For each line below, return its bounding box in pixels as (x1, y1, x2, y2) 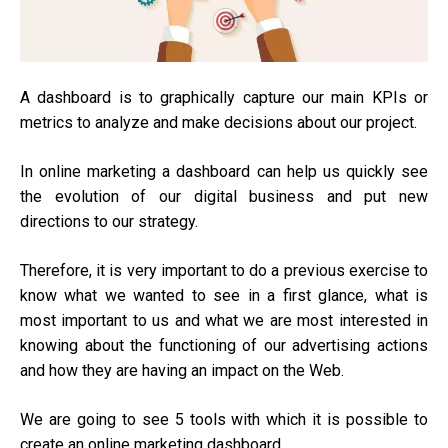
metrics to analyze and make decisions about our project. (20, 113, 417, 133)
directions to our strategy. (20, 212, 198, 232)
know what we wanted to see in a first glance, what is (20, 286, 428, 306)
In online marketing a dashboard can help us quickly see (20, 162, 428, 182)
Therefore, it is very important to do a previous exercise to (20, 261, 428, 281)
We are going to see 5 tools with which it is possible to (20, 410, 428, 430)
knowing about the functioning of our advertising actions (20, 336, 428, 356)
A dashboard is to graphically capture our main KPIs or (20, 88, 428, 108)
